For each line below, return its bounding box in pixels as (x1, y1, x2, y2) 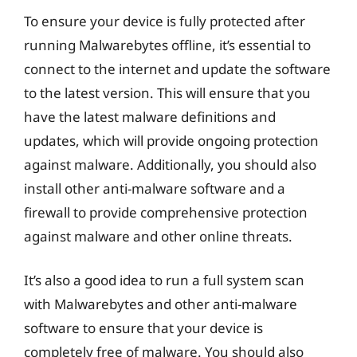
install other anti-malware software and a (24, 178, 285, 198)
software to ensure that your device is (24, 319, 263, 337)
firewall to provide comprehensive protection (24, 202, 308, 222)
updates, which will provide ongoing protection (24, 131, 319, 150)
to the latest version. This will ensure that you (24, 83, 311, 102)
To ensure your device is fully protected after (24, 11, 305, 30)
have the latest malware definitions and (24, 107, 276, 126)
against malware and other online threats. (24, 226, 292, 245)
